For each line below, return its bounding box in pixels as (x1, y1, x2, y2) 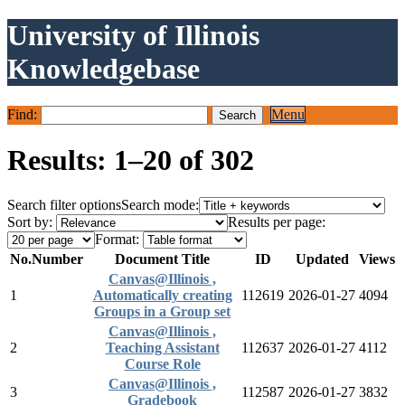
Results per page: (228, 213, 325, 230)
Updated (295, 250, 349, 267)
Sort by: (7, 213, 52, 230)
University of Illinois (7, 19, 259, 52)
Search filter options (7, 196, 121, 212)
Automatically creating (92, 287, 232, 303)
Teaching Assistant (105, 339, 220, 355)
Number (32, 250, 83, 267)
